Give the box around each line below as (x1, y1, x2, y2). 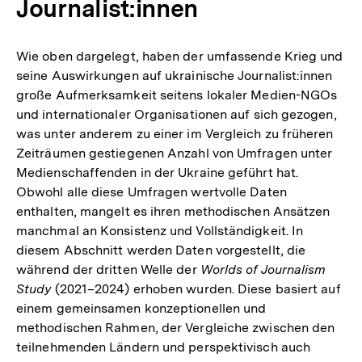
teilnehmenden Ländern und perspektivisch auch (16, 339, 311, 356)
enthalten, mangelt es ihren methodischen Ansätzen (16, 204, 330, 220)
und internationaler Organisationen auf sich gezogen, (16, 107, 337, 123)
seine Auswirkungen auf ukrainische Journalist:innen (16, 68, 333, 84)
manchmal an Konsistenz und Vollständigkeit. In (16, 223, 304, 239)
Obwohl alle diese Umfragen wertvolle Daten (16, 184, 287, 200)
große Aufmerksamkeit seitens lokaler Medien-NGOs (16, 87, 338, 103)
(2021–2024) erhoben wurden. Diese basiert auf (51, 281, 341, 297)
